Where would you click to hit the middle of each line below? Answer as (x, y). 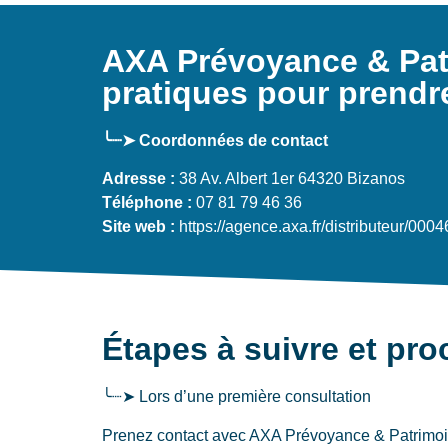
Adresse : (138, 179)
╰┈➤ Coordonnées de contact (215, 140)
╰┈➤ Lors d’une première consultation (236, 397)
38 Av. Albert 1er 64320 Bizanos (290, 179)
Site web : (138, 227)
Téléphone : (147, 203)
